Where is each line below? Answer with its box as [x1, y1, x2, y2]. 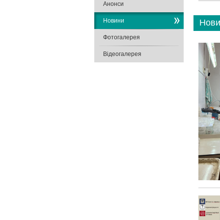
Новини [103, 17, 124, 24]
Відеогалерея [103, 51, 141, 57]
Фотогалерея [103, 34, 140, 41]
